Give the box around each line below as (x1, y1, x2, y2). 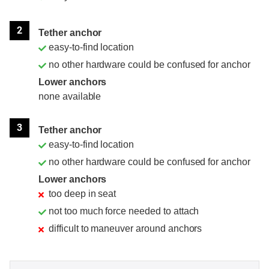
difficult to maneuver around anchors (49, 223, 202, 234)
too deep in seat (49, 188, 116, 199)
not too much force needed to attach (49, 205, 199, 216)
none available (38, 91, 101, 101)
